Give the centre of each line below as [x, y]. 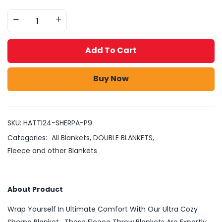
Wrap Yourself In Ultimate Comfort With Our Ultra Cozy [103, 209]
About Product [35, 189]
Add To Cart [111, 50]
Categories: [28, 138]
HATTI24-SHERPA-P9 [58, 123]
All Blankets [71, 138]
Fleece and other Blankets [52, 151]
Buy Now [111, 79]
